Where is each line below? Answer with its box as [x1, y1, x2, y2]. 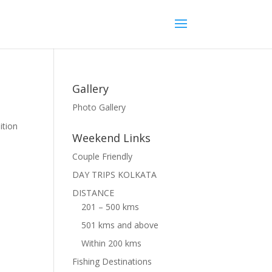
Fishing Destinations [72, 256, 152, 267]
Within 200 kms [81, 237, 142, 249]
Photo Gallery [72, 101, 126, 113]
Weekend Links [72, 131, 151, 145]
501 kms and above [81, 219, 159, 231]
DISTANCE [72, 187, 115, 199]
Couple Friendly [72, 151, 133, 162]
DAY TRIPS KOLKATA [72, 169, 157, 180]
